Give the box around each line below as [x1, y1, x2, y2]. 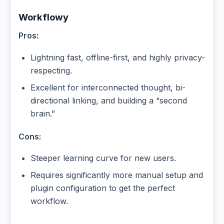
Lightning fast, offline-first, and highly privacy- [30, 52, 205, 62]
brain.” [30, 108, 55, 118]
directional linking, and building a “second [30, 95, 187, 105]
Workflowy [18, 11, 68, 23]
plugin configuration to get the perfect [30, 183, 175, 193]
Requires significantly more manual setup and [30, 170, 203, 180]
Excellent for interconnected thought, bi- [30, 82, 185, 92]
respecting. [30, 65, 72, 75]
